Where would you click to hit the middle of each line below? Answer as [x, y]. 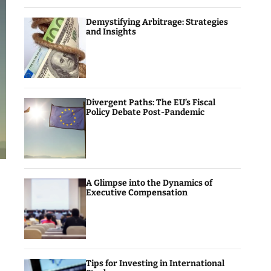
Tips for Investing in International [155, 263]
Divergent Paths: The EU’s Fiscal [151, 103]
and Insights [111, 32]
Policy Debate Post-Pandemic [145, 112]
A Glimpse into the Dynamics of [149, 183]
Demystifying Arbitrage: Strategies [157, 22]
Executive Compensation [137, 193]
